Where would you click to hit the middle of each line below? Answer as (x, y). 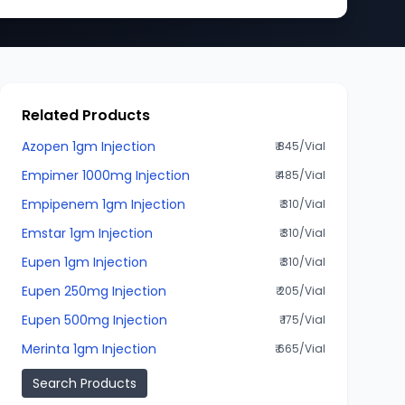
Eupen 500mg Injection (94, 320)
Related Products (86, 115)
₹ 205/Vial (301, 291)
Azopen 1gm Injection (89, 146)
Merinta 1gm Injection (89, 349)
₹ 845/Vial (300, 146)
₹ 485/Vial (300, 175)
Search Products (85, 383)
